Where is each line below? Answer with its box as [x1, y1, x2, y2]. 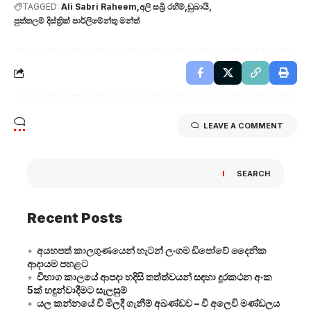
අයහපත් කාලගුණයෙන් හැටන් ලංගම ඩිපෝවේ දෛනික [37, 244, 267, 256]
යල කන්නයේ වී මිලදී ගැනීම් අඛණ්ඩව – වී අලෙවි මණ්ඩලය [37, 296, 280, 309]
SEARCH [237, 168, 270, 178]
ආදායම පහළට [27, 257, 88, 269]
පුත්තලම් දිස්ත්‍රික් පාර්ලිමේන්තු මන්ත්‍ [14, 15, 140, 26]
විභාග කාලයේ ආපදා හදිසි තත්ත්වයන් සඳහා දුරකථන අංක [37, 270, 272, 283]
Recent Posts [27, 209, 123, 226]
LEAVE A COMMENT [203, 120, 283, 131]
